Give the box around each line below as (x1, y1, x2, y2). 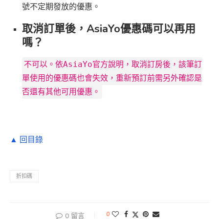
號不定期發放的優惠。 (22, 2, 100, 12)
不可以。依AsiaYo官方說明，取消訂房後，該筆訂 (24, 60, 202, 69)
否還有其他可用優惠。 (22, 87, 100, 97)
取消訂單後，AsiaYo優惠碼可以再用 (22, 22, 196, 37)
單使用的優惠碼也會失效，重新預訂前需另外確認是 (22, 73, 202, 83)
